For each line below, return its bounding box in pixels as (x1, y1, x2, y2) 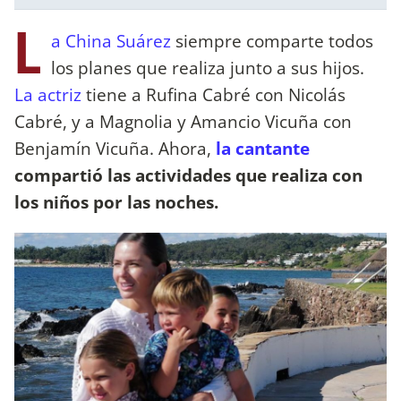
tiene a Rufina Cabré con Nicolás (81, 81, 346, 107)
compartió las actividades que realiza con (14, 162, 363, 187)
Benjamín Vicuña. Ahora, (14, 135, 211, 160)
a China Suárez (51, 28, 171, 53)
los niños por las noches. (14, 189, 218, 214)
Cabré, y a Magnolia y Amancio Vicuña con (14, 108, 352, 133)
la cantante (216, 135, 310, 160)
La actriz (14, 81, 81, 107)
